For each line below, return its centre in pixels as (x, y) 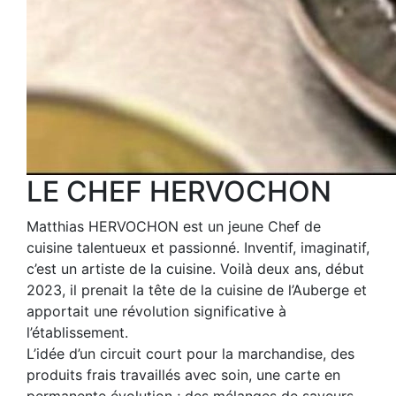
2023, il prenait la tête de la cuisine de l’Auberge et (197, 290)
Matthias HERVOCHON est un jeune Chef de (174, 226)
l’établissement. (77, 332)
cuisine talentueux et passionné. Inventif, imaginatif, (198, 247)
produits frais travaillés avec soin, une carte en (183, 375)
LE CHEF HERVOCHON (179, 191)
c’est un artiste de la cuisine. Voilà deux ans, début (195, 269)
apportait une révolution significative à (156, 311)
